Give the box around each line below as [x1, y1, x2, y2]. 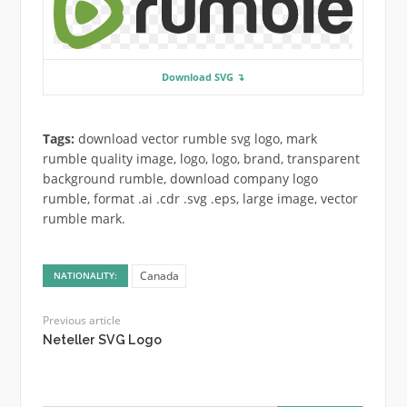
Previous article [42, 312, 121, 328]
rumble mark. [42, 210, 125, 228]
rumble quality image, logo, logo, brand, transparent [42, 150, 360, 168]
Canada [139, 267, 179, 283]
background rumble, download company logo [42, 170, 318, 188]
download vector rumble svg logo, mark [74, 130, 317, 148]
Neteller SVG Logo [42, 332, 162, 347]
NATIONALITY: [54, 268, 118, 282]
